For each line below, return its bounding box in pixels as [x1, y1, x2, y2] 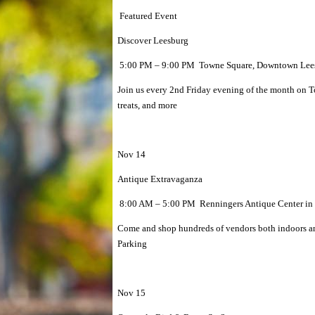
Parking [117, 238, 147, 249]
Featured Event [117, 11, 177, 21]
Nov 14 [117, 149, 146, 160]
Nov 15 [117, 288, 146, 298]
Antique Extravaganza [117, 174, 202, 184]
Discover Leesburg [117, 35, 188, 46]
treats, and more [117, 100, 177, 110]
